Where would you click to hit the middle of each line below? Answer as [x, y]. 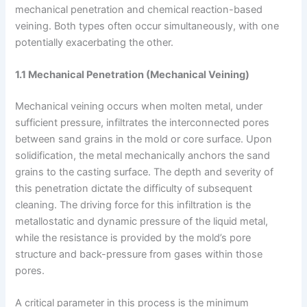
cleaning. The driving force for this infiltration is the [133, 205]
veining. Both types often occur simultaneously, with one [147, 26]
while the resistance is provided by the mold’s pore [133, 238]
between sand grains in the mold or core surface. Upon [144, 139]
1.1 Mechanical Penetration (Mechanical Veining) [133, 75]
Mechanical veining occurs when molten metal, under [139, 107]
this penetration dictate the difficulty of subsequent [134, 189]
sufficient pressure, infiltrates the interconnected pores [143, 123]
